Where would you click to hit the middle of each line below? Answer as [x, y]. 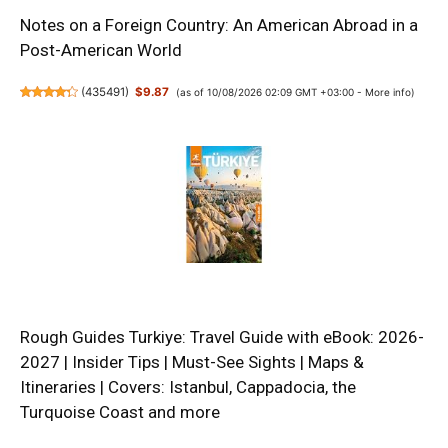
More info [387, 91]
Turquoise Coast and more [120, 412]
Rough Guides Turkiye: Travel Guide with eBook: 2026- [222, 337]
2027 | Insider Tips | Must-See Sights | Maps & [192, 362]
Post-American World [101, 49]
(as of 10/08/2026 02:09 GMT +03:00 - [270, 91]
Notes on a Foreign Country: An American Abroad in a [219, 24]
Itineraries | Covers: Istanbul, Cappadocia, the [188, 387]
